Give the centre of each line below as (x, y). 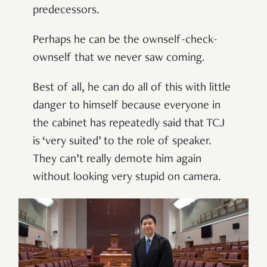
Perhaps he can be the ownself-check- (125, 41)
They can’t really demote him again (117, 160)
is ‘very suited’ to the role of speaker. (122, 142)
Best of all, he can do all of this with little (132, 89)
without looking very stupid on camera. (127, 178)
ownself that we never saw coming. (119, 59)
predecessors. (66, 11)
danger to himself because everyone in (127, 106)
